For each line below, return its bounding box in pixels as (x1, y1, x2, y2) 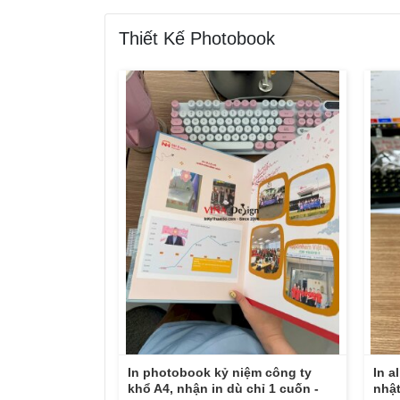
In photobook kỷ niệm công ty (128, 364, 312, 379)
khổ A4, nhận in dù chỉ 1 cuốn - (128, 380, 319, 396)
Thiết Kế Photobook (119, 28, 275, 48)
